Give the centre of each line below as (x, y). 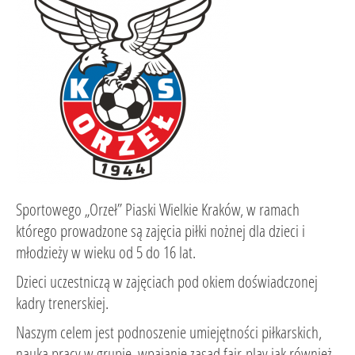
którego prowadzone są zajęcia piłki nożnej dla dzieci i (160, 231)
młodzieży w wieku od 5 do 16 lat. (106, 252)
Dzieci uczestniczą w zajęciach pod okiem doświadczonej (167, 281)
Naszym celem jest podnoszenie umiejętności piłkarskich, (169, 332)
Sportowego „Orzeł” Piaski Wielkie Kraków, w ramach (158, 209)
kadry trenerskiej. (62, 303)
